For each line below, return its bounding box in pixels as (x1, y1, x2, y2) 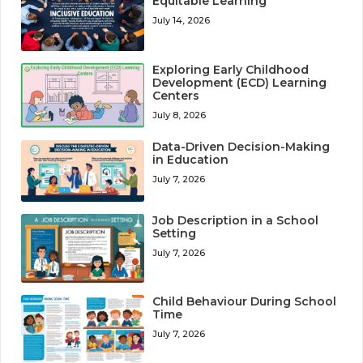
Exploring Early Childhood (152, 62, 310, 78)
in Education (152, 152, 229, 167)
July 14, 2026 (152, 15, 211, 27)
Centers (152, 88, 200, 104)
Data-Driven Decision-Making (152, 139, 331, 154)
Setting (152, 226, 197, 241)
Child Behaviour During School (152, 294, 337, 310)
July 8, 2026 (152, 109, 207, 122)
